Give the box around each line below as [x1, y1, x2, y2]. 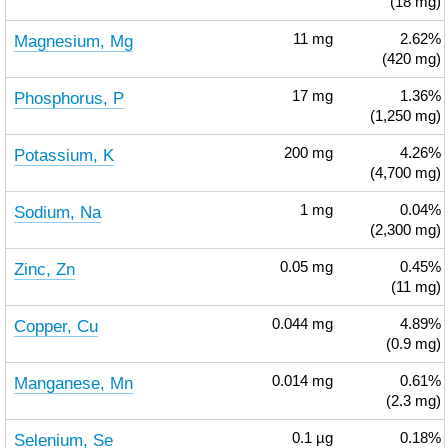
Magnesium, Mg [13, 31, 133, 51]
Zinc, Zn [13, 259, 75, 279]
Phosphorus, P [13, 88, 124, 108]
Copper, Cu [13, 316, 98, 336]
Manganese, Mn [13, 373, 133, 393]
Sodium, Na [13, 202, 101, 222]
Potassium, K [13, 145, 114, 165]
